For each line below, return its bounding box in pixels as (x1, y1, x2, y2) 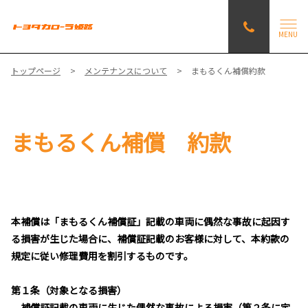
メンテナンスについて (85, 65, 167, 77)
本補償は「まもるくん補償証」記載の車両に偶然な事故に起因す (11, 214, 290, 229)
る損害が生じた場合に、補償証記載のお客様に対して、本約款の (11, 232, 289, 246)
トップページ (11, 65, 60, 77)
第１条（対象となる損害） (11, 283, 126, 298)
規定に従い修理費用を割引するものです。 (11, 249, 193, 263)
